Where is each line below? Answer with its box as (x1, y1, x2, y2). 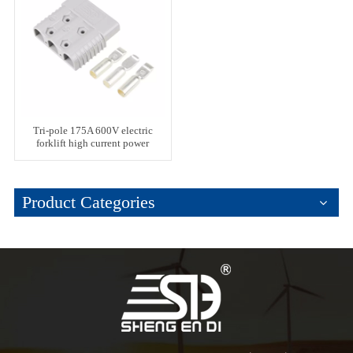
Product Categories (21, 192, 155, 213)
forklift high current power (36, 138, 150, 150)
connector (71, 150, 114, 162)
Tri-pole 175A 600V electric (32, 125, 153, 137)
